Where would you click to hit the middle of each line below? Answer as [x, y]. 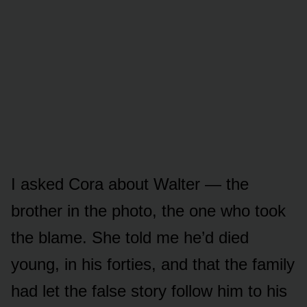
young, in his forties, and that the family [153, 264]
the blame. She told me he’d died [130, 237]
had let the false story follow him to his [149, 291]
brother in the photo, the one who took [148, 210]
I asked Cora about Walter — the [130, 184]
